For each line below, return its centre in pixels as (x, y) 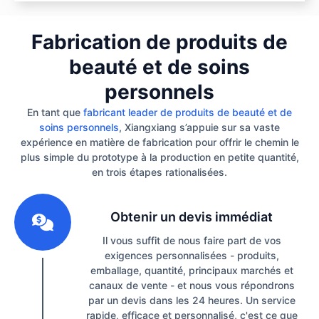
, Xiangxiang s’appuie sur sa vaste (199, 127)
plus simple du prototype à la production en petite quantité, (159, 157)
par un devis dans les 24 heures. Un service (192, 300)
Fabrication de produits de (159, 42)
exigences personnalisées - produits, (192, 255)
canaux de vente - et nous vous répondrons (192, 285)
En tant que (55, 112)
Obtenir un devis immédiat (192, 216)
